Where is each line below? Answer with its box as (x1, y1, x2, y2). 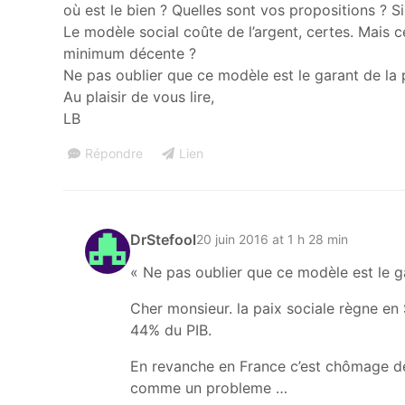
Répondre (85, 145, 143, 161)
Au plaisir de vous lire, (63, 87, 214, 106)
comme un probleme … (130, 378, 287, 397)
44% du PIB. (130, 320, 212, 339)
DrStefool (130, 230, 196, 249)
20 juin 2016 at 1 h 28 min (196, 231, 348, 248)
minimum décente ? (63, 43, 196, 62)
